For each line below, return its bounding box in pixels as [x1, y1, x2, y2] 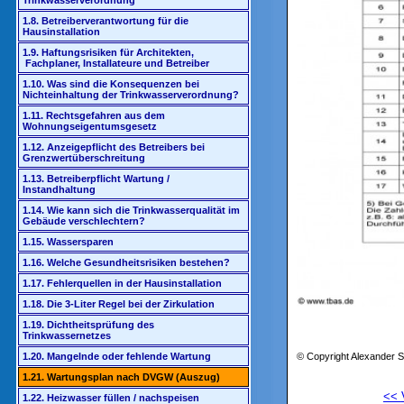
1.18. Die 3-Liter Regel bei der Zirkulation [23, 298, 215, 309]
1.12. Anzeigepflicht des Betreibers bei [23, 142, 205, 152]
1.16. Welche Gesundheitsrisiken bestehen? [23, 257, 230, 268]
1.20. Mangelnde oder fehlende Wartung [23, 351, 211, 362]
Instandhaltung [23, 184, 96, 195]
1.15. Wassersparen [23, 236, 114, 247]
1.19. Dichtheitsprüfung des [23, 319, 154, 330]
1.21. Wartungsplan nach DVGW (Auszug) [23, 372, 220, 382]
